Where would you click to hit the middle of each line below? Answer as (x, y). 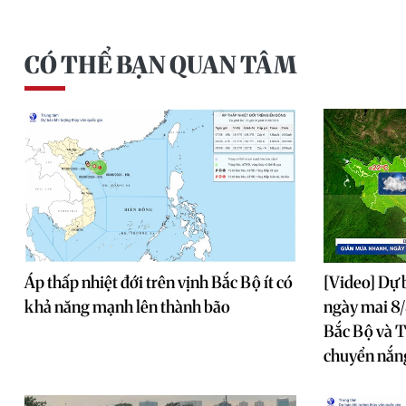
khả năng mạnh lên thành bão (127, 307)
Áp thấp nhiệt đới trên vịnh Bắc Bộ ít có (159, 282)
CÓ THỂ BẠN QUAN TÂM (160, 65)
